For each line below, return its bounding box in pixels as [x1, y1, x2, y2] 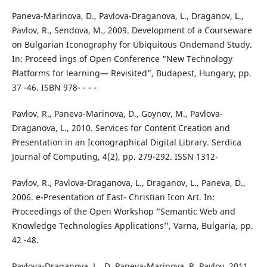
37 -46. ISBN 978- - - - [11, 82, 97, 93]
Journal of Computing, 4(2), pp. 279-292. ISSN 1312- [11, 151, 218, 163]
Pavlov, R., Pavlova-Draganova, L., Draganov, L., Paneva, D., [11, 177, 246, 189]
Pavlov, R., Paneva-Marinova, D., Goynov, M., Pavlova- [11, 108, 223, 120]
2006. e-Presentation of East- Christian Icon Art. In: [11, 191, 215, 203]
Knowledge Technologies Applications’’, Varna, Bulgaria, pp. [11, 220, 253, 232]
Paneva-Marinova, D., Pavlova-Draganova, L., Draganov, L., [11, 10, 244, 21]
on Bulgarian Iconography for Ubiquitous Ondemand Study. [11, 39, 252, 50]
